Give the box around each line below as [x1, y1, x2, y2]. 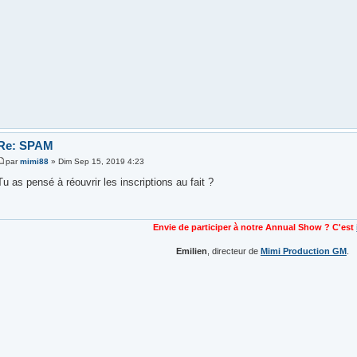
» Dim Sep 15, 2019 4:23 [48, 156, 144, 166]
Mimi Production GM [260, 246, 347, 257]
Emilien [175, 246, 207, 257]
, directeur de [206, 246, 261, 257]
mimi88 [19, 156, 49, 166]
